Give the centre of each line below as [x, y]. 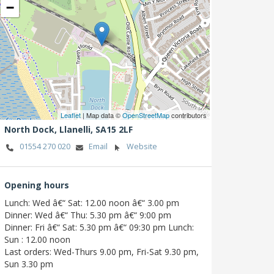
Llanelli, [77, 130]
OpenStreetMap [146, 115]
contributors [188, 115]
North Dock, [32, 130]
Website [142, 147]
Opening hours [37, 185]
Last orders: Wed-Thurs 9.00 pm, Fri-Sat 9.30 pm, [102, 251]
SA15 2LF [114, 130]
